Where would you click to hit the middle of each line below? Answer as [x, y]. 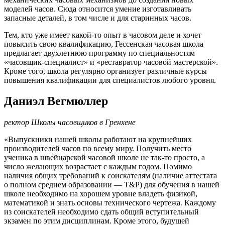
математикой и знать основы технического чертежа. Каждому [110, 203]
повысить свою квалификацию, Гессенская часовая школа [104, 44]
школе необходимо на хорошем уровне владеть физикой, [101, 194]
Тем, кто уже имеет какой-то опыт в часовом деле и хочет [103, 35]
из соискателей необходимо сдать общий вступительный [101, 212]
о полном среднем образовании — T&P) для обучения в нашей [112, 185]
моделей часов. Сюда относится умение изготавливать [98, 9]
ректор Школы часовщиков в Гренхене [70, 123]
